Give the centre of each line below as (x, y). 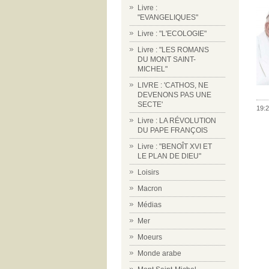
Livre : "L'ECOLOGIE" (172, 34)
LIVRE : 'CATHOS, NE (173, 85)
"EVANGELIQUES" (168, 17)
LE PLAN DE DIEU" (169, 156)
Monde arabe (159, 253)
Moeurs (150, 237)
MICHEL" (153, 69)
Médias (150, 205)
